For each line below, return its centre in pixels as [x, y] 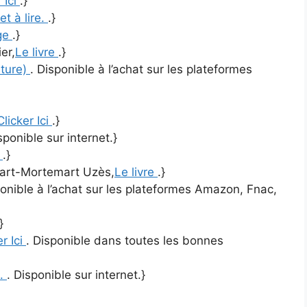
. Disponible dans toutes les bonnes [125, 241]
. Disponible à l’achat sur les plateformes [141, 70]
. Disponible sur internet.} [76, 275]
